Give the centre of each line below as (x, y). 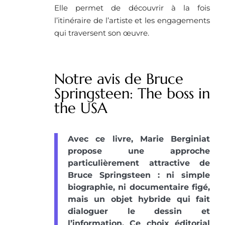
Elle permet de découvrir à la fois (132, 8)
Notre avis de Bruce (119, 79)
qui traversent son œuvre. (102, 33)
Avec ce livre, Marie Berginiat (139, 139)
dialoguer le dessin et (139, 211)
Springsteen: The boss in (132, 93)
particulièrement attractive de (139, 163)
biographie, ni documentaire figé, (139, 187)
